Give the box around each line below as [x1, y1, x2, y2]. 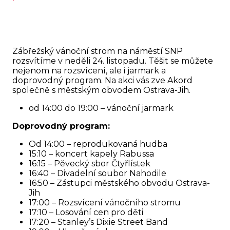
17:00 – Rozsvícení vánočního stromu [29, 198, 181, 207]
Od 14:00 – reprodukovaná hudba [29, 139, 167, 149]
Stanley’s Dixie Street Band [57, 217, 168, 227]
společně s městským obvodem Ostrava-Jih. [12, 85, 190, 95]
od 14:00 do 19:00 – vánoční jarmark [29, 103, 174, 113]
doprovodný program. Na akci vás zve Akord [12, 75, 193, 85]
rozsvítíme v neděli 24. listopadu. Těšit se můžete [12, 56, 213, 66]
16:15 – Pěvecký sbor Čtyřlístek [29, 159, 150, 168]
